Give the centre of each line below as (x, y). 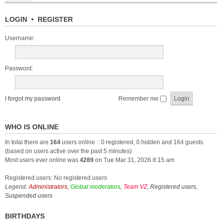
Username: (20, 38)
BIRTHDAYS (25, 216)
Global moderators (95, 187)
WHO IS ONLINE (32, 127)
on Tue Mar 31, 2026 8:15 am (134, 160)
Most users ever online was (42, 160)
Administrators (48, 187)
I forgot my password (33, 99)
